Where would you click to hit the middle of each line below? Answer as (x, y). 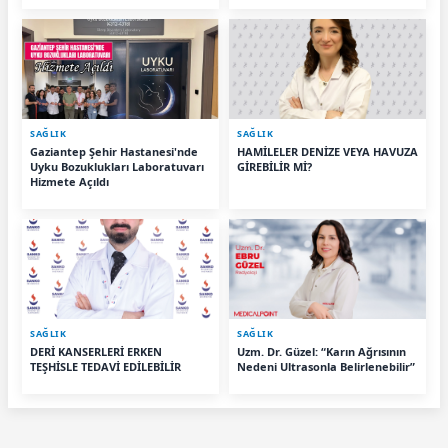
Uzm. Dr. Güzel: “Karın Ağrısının (321, 352)
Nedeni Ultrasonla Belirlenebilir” (326, 367)
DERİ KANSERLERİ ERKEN (96, 352)
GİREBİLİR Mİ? (274, 167)
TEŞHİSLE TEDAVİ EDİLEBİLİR (105, 367)
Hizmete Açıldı (69, 182)
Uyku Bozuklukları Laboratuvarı (117, 167)
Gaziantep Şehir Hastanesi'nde (114, 152)
